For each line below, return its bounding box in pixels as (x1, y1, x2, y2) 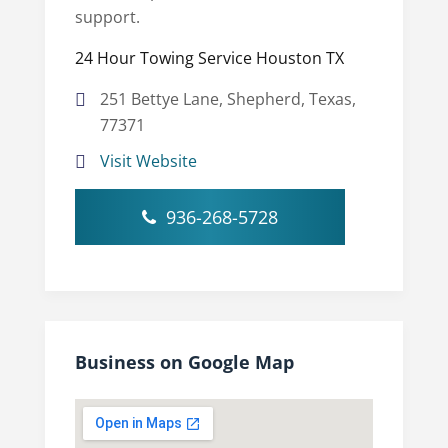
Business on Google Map (74, 349, 294, 374)
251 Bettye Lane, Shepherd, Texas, (99, 87, 356, 110)
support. (74, 5, 140, 28)
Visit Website (99, 149, 197, 172)
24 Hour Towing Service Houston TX (74, 46, 344, 69)
